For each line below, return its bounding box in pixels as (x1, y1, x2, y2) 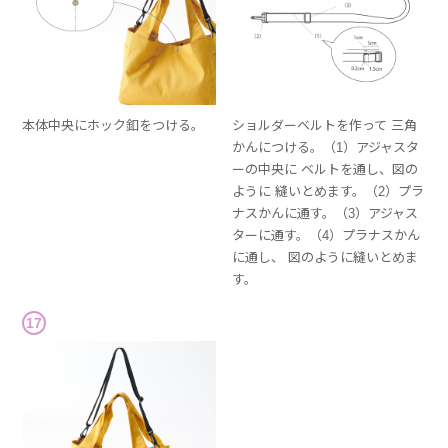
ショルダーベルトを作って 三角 (232, 117, 418, 133)
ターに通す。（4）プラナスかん (232, 227, 421, 243)
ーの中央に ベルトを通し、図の (232, 161, 419, 177)
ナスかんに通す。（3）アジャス (232, 205, 419, 221)
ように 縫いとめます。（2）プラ (232, 183, 425, 199)
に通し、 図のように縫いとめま (232, 249, 419, 265)
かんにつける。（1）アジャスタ (232, 139, 420, 155)
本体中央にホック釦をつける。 (22, 117, 205, 133)
